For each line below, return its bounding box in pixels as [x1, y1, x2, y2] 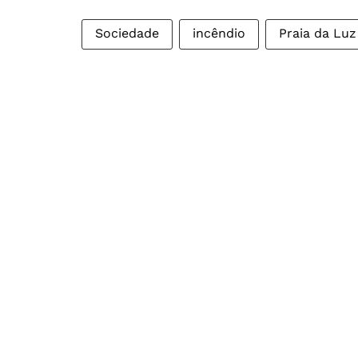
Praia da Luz [279, 26, 356, 42]
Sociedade [95, 26, 159, 42]
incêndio [193, 26, 245, 42]
